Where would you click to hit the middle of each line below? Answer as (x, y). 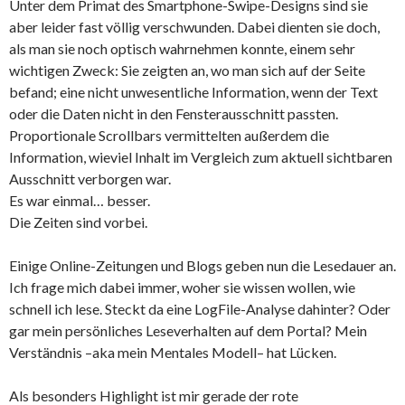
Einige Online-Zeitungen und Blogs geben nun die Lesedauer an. (202, 266)
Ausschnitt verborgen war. (90, 179)
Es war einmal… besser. (80, 201)
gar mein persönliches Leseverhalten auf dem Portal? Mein (188, 331)
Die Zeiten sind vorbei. (78, 222)
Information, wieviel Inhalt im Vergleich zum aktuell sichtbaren (201, 157)
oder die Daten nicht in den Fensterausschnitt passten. (174, 114)
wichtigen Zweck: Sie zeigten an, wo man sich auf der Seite (187, 71)
